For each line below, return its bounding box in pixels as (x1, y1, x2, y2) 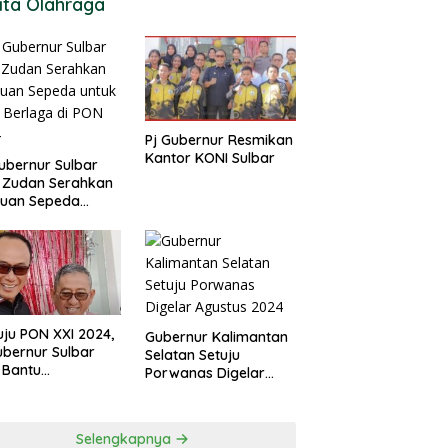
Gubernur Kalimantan (144, 328, 288, 347)
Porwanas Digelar (144, 364, 265, 383)
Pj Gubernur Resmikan (144, 130, 293, 149)
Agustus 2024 (144, 382, 235, 401)
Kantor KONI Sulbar (144, 148, 275, 167)
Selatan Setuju (144, 346, 240, 365)
